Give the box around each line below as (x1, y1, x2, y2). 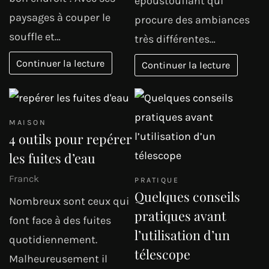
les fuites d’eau (9, 150, 95, 167)
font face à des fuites (9, 213, 113, 227)
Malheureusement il (9, 252, 107, 265)
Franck (9, 172, 39, 184)
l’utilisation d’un (134, 226, 230, 244)
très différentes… (134, 32, 216, 46)
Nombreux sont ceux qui (9, 194, 129, 208)
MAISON (9, 118, 47, 127)
